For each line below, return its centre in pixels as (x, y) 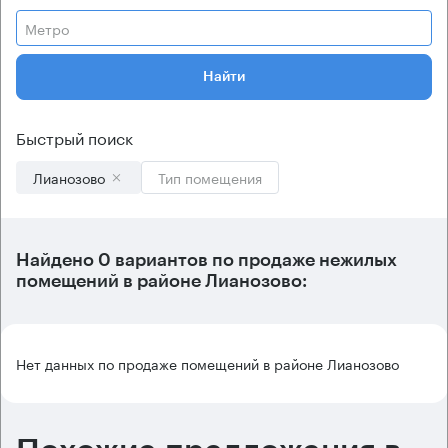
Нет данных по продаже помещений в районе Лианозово (207, 363)
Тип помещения (210, 177)
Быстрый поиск (74, 136)
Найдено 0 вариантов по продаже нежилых (206, 260)
